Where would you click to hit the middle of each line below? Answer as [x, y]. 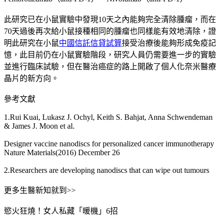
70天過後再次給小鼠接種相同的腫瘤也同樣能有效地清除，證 [110, 31]
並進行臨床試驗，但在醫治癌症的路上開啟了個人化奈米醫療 [110, 66]
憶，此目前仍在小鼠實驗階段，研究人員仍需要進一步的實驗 [110, 55]
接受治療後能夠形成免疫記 [169, 43]
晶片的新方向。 [31, 78]
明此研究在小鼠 [31, 43]
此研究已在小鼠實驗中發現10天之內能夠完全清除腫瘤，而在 [110, 19]
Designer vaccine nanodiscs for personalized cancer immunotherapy [109, 143]
